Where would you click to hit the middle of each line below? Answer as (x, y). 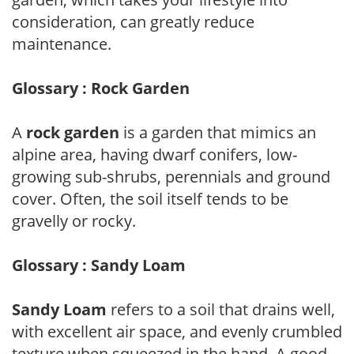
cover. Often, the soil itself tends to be (150, 198)
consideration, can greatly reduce (133, 21)
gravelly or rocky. (74, 220)
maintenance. (62, 43)
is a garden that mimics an (218, 132)
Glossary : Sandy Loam (99, 265)
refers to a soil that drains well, (221, 309)
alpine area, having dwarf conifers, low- (154, 154)
